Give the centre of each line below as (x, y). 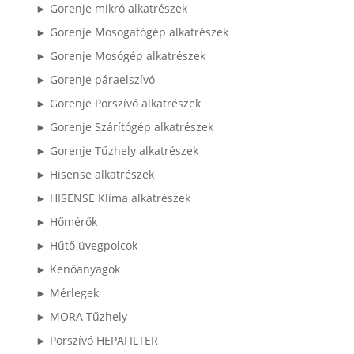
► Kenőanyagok (77, 269)
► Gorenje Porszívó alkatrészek (118, 103)
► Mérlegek (67, 292)
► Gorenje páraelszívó (95, 79)
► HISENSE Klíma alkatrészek (113, 198)
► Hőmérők (66, 221)
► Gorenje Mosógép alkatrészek (120, 55)
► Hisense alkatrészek (94, 174)
